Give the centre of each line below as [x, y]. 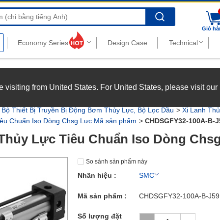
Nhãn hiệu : [97, 175]
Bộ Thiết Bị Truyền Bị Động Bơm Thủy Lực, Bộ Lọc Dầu [88, 110]
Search [160, 17]
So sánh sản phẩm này [117, 162]
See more [117, 87]
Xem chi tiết [111, 78]
